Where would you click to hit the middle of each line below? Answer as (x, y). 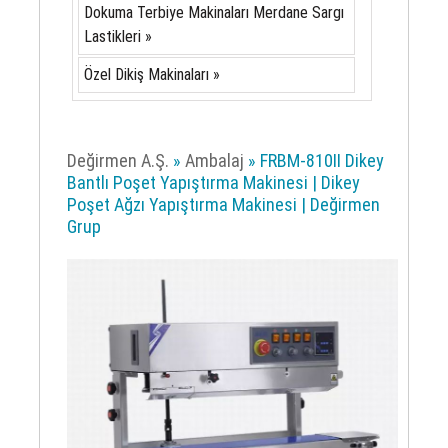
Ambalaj (215, 160)
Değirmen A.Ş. (118, 160)
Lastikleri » (117, 36)
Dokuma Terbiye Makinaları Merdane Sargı (213, 12)
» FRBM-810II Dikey (314, 160)
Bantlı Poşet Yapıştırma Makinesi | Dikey (214, 182)
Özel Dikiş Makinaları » (151, 74)
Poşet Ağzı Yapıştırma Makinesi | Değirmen (224, 204)
